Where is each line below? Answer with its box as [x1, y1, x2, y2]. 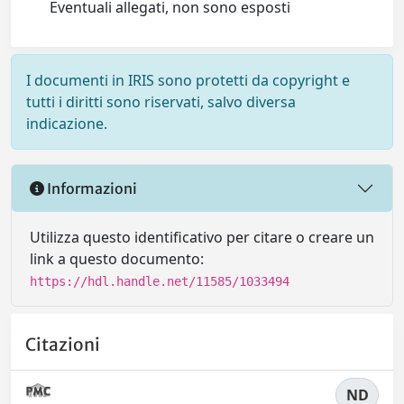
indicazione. [26, 114, 107, 133]
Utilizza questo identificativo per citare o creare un [30, 227, 374, 247]
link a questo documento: [30, 249, 204, 269]
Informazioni [44, 179, 137, 197]
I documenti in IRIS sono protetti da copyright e [26, 70, 350, 90]
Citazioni [25, 334, 100, 356]
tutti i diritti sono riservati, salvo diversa [26, 92, 296, 112]
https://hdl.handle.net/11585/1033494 [30, 274, 289, 289]
